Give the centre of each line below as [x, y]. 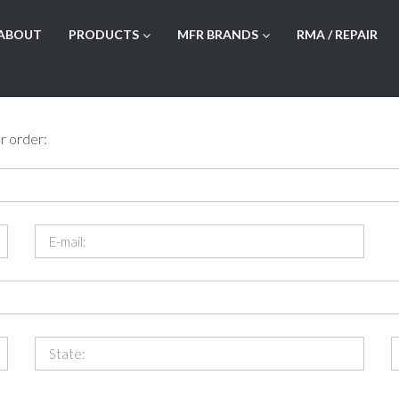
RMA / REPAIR [337, 34]
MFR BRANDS [217, 34]
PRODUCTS [103, 34]
